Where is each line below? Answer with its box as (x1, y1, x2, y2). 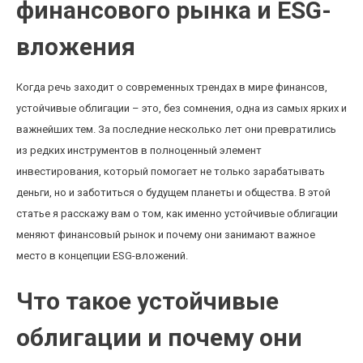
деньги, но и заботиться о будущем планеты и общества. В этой (16, 186, 331, 199)
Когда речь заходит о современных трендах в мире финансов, (16, 81, 327, 93)
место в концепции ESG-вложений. (16, 250, 188, 262)
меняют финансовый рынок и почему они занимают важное (16, 228, 315, 241)
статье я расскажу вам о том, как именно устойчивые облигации (16, 207, 338, 220)
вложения (16, 32, 135, 61)
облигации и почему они (16, 323, 302, 352)
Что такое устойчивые (16, 287, 279, 315)
